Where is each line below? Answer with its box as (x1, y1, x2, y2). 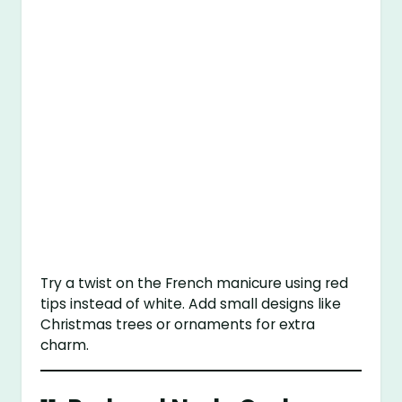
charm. (40, 336, 90, 355)
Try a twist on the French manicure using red (40, 274, 349, 293)
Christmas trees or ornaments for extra (40, 315, 316, 335)
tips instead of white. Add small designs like (40, 294, 342, 314)
